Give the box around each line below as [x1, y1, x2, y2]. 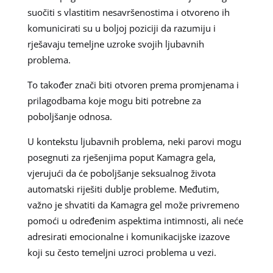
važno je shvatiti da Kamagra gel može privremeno [27, 198, 239, 211]
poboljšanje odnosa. [27, 110, 112, 122]
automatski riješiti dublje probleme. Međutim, [27, 182, 219, 195]
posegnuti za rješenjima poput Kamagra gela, [27, 151, 216, 163]
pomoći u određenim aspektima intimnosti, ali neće [27, 214, 243, 227]
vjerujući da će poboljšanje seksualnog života [27, 166, 216, 179]
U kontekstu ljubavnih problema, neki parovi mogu [27, 135, 241, 147]
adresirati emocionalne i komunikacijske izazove [27, 230, 230, 243]
